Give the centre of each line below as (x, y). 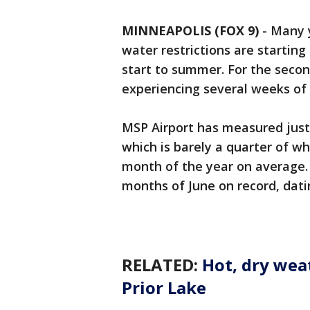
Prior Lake (164, 288)
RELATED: (162, 265)
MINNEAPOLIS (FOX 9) (190, 31)
